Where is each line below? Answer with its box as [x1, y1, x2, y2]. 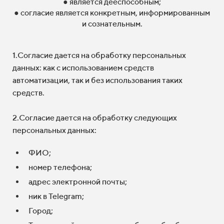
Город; [28, 206, 53, 215]
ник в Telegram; [28, 191, 84, 201]
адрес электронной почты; [28, 177, 127, 186]
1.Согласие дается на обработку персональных [12, 50, 186, 60]
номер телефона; [28, 162, 92, 172]
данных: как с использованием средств [12, 63, 154, 72]
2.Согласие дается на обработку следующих [12, 113, 177, 122]
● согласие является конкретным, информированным [14, 8, 210, 17]
